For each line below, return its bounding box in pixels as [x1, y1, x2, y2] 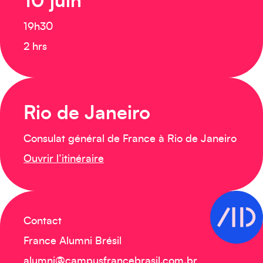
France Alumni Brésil [23, 236, 122, 247]
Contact [23, 216, 62, 227]
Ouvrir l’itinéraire [23, 154, 104, 164]
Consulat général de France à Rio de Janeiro [23, 134, 237, 144]
